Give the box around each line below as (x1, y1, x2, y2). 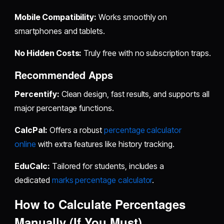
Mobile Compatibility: (14, 11, 97, 22)
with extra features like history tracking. (35, 138, 174, 149)
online (14, 138, 36, 149)
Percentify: (14, 88, 59, 99)
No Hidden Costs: (14, 47, 82, 58)
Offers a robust (47, 124, 104, 135)
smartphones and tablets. (14, 25, 105, 36)
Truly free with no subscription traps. (81, 47, 211, 58)
